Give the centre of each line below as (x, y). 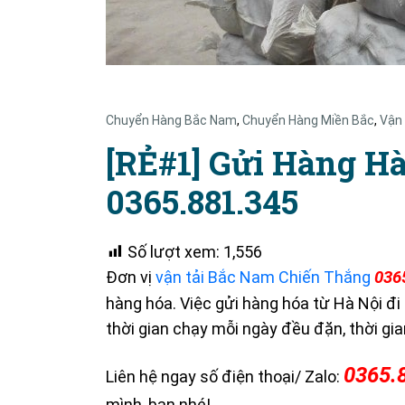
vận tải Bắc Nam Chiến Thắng (263, 277)
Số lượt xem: (174, 252)
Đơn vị (131, 277)
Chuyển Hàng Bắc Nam (171, 120)
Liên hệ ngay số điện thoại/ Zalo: (225, 377)
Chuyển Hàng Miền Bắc (308, 120)
